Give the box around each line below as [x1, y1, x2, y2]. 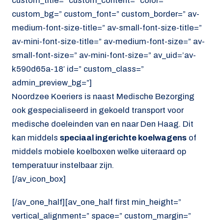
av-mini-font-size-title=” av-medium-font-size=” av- [12, 37, 205, 47]
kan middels [12, 133, 60, 143]
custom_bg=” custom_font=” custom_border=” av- [12, 9, 199, 19]
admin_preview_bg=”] [12, 78, 92, 88]
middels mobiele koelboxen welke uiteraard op [12, 147, 186, 157]
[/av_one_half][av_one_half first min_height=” [12, 197, 181, 207]
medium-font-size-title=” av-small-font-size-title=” [12, 23, 202, 33]
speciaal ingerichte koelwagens [60, 133, 187, 143]
